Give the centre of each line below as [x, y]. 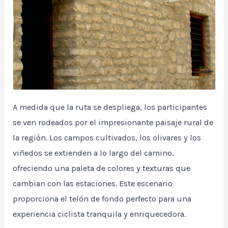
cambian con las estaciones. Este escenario [93, 184]
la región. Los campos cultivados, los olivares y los [107, 138]
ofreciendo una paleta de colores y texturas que [102, 168]
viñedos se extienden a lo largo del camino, [94, 153]
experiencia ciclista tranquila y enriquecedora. [99, 214]
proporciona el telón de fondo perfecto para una [102, 199]
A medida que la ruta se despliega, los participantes [110, 107]
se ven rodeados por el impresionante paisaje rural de [113, 123]
